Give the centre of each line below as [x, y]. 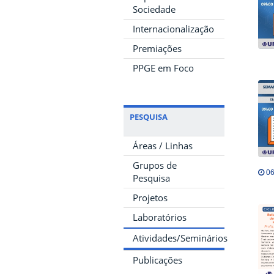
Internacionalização [173, 28]
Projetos [150, 197]
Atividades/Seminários [180, 238]
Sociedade [154, 9]
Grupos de [155, 165]
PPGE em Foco [163, 68]
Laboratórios [160, 217]
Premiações [157, 48]
